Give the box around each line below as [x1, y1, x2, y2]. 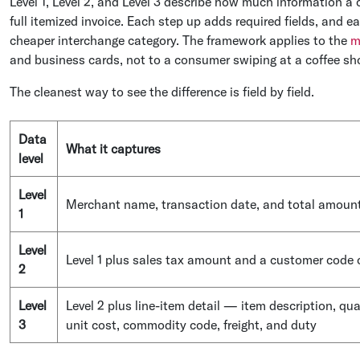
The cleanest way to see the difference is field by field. [10, 84, 314, 100]
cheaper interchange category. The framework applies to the [10, 32, 350, 48]
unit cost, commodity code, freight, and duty [66, 317, 317, 333]
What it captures [66, 141, 161, 157]
